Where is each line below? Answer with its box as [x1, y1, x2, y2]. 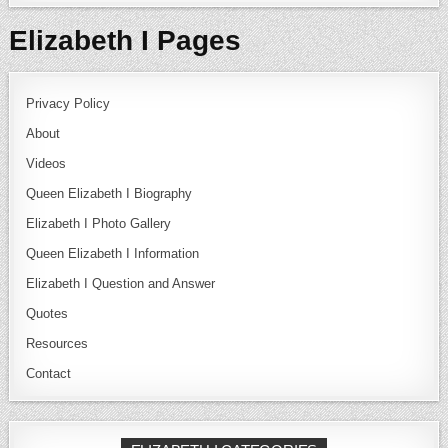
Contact [26, 366, 72, 382]
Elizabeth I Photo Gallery [26, 216, 172, 232]
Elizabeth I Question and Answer [26, 276, 216, 292]
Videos [26, 156, 67, 172]
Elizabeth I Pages [9, 25, 242, 57]
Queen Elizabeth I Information [26, 246, 200, 262]
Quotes [26, 306, 69, 322]
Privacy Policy [26, 96, 111, 112]
